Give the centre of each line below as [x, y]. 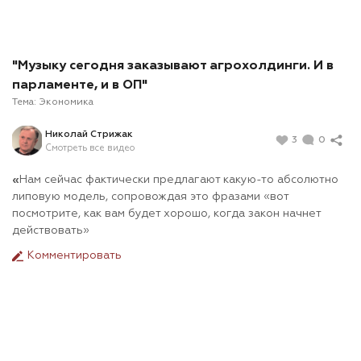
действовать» [51, 231]
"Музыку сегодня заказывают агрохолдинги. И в [173, 66]
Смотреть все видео [90, 147]
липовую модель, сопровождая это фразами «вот [150, 197]
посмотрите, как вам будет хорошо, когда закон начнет [166, 214]
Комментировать [73, 256]
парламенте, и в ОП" [80, 86]
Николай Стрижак [89, 134]
